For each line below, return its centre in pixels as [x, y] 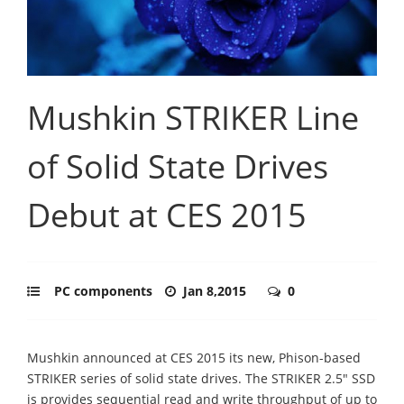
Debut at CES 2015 [167, 215]
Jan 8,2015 [216, 290]
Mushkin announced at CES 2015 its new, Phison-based [194, 357]
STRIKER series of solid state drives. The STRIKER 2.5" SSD [201, 378]
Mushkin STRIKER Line [193, 117]
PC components [103, 290]
